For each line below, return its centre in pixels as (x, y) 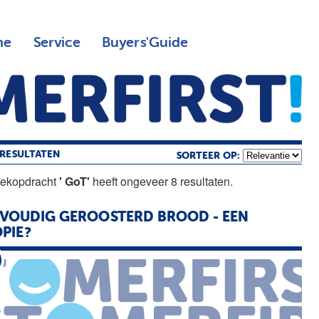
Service (56, 43)
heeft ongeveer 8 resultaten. (162, 181)
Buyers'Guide (145, 43)
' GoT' (75, 181)
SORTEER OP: (209, 156)
